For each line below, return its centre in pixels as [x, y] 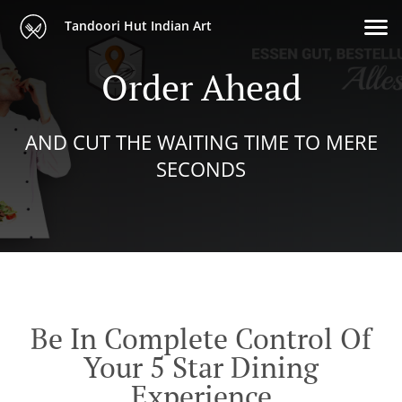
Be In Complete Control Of [201, 339]
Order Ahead [201, 87]
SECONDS [201, 169]
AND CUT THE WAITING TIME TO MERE [201, 142]
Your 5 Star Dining [201, 367]
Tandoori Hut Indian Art [136, 25]
